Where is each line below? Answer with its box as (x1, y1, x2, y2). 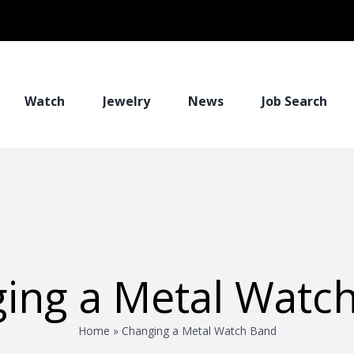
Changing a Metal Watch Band (121, 322, 277, 338)
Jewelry (103, 92, 150, 110)
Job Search (262, 92, 327, 110)
